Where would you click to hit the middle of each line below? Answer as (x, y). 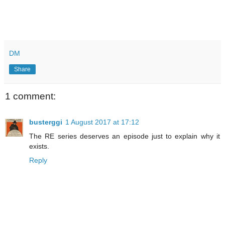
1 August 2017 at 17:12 (102, 122)
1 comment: (30, 96)
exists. (39, 146)
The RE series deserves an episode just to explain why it (125, 136)
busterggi (46, 122)
